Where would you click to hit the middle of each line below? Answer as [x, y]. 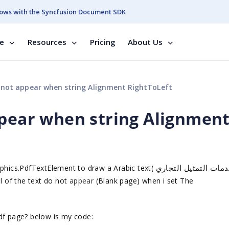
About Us [145, 42]
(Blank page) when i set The [145, 181]
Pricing [103, 42]
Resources [47, 42]
